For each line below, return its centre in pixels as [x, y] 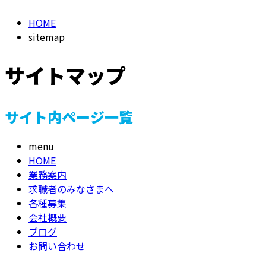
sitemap [47, 37]
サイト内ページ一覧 [69, 117]
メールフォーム [46, 25]
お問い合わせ [57, 246]
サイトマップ [65, 75]
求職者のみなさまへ [71, 189]
